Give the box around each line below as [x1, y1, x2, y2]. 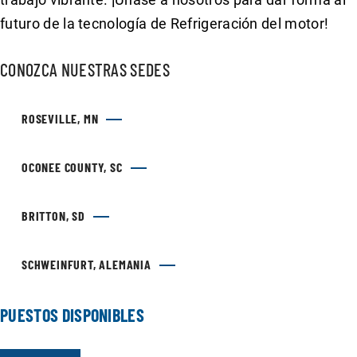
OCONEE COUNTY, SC [22, 159, 123, 175]
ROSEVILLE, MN [22, 111, 99, 127]
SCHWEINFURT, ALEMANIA [22, 257, 151, 273]
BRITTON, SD [22, 208, 85, 224]
